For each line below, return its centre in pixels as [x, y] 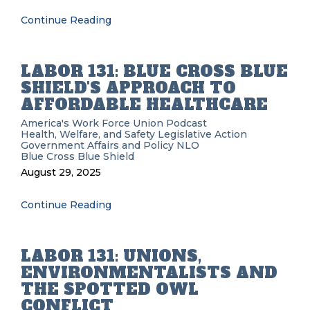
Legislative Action [202, 134]
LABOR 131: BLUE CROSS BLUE [154, 71]
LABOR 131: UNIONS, [111, 256]
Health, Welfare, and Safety [88, 134]
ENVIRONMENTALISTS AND [149, 273]
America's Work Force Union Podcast [114, 123]
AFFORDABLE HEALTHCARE [144, 104]
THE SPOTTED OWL [110, 289]
